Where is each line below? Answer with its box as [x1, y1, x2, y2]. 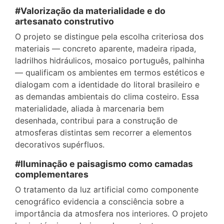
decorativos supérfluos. [15, 139, 104, 149]
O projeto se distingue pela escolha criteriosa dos [15, 31, 203, 41]
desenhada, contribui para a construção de [15, 115, 177, 125]
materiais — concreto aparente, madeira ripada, [15, 43, 196, 53]
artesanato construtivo [15, 15, 114, 26]
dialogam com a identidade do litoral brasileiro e [15, 79, 199, 89]
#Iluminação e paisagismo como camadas [15, 158, 193, 169]
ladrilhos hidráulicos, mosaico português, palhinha [15, 55, 204, 65]
